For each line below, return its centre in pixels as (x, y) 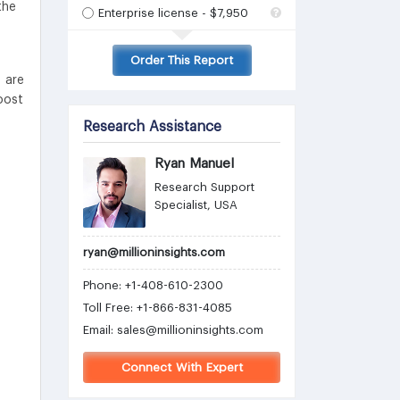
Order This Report (182, 60)
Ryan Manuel (194, 163)
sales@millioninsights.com (190, 329)
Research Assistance (152, 126)
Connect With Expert (182, 368)
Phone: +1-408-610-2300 (153, 285)
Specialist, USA (196, 204)
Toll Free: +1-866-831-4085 (158, 307)
